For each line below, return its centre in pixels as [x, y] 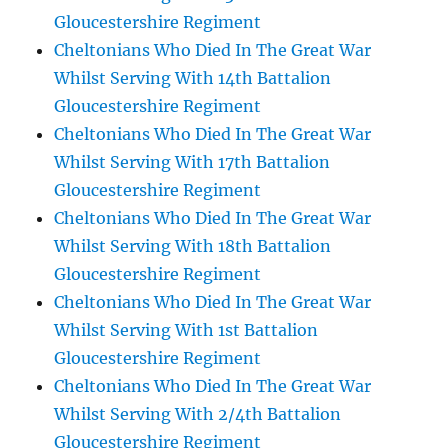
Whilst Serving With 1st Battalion [186, 330]
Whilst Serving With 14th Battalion [193, 78]
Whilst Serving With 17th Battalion [192, 162]
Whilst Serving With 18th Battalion [193, 246]
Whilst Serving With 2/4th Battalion [198, 414]
